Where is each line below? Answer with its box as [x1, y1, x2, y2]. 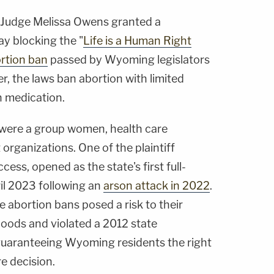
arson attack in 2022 [103, 179, 210, 193]
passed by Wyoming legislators [48, 53, 210, 67]
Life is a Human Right [83, 34, 191, 48]
